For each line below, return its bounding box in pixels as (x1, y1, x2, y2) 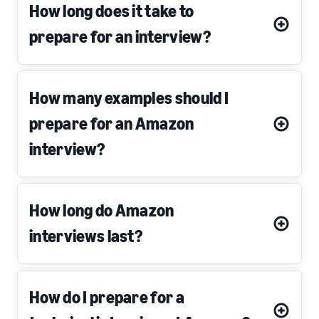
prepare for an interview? (29, 26, 211, 48)
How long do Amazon (29, 200, 174, 221)
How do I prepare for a (29, 287, 185, 308)
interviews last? (29, 226, 143, 247)
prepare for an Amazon (29, 113, 194, 135)
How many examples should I (29, 88, 229, 109)
